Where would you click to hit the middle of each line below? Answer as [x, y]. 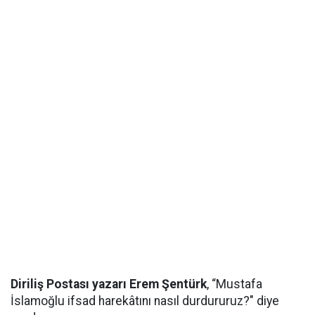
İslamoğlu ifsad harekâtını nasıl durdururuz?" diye [145, 301]
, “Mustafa [234, 284]
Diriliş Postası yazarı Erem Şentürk [109, 284]
